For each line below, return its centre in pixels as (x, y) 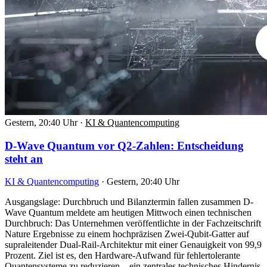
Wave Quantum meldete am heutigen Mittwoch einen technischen (128, 213)
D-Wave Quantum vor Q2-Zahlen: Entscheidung (124, 145)
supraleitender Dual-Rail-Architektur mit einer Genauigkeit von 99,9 (133, 245)
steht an (24, 159)
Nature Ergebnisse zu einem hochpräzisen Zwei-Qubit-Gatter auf (127, 234)
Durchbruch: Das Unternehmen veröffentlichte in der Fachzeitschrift (133, 223)
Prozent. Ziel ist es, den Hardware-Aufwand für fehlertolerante (122, 256)
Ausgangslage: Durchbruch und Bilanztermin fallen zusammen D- (129, 202)
